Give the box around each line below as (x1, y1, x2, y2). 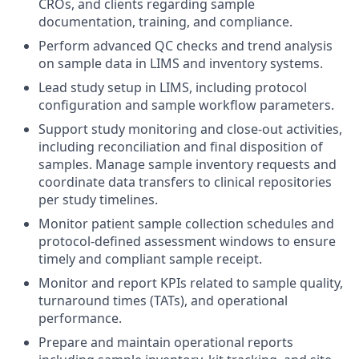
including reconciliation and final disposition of (38, 137, 323, 155)
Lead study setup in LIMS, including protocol (38, 78, 307, 96)
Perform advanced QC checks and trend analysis (38, 36, 333, 54)
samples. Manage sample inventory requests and (38, 155, 337, 173)
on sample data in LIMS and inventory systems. (38, 54, 323, 72)
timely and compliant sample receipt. (38, 249, 262, 268)
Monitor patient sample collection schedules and (38, 214, 334, 232)
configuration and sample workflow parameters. (38, 95, 334, 114)
